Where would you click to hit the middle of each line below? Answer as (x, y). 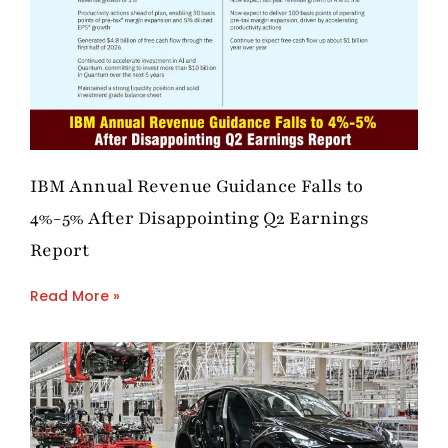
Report (59, 250)
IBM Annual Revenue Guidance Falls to (196, 186)
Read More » (75, 296)
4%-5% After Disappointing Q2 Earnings (199, 218)
